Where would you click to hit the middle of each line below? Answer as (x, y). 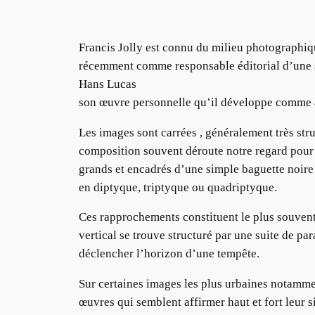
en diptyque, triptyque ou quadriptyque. (178, 187)
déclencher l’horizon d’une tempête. (169, 254)
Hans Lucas (108, 84)
